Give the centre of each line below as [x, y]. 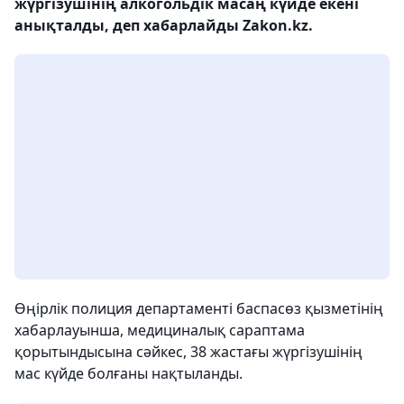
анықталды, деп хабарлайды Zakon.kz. [164, 25]
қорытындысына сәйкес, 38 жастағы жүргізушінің [188, 352]
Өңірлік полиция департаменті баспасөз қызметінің [199, 308]
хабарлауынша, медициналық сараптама [160, 330]
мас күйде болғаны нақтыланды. [129, 373]
